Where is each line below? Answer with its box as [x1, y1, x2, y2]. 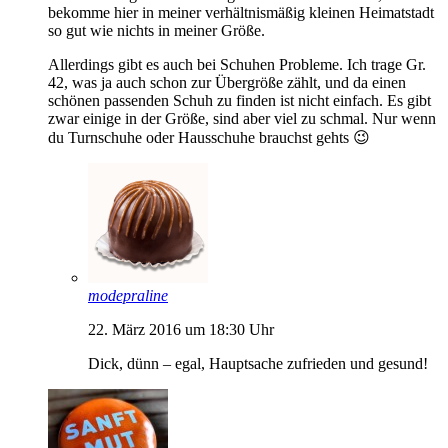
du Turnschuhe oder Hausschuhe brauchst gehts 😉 [48, 128, 370, 146]
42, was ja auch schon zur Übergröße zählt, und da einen [48, 73, 406, 91]
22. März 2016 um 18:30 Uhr [88, 320, 274, 338]
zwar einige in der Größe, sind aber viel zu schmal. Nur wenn [48, 109, 436, 127]
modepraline [88, 286, 168, 304]
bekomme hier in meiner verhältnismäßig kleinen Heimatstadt [48, 3, 434, 21]
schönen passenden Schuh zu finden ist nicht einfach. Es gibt [48, 91, 431, 109]
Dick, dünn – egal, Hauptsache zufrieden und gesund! [88, 354, 428, 372]
